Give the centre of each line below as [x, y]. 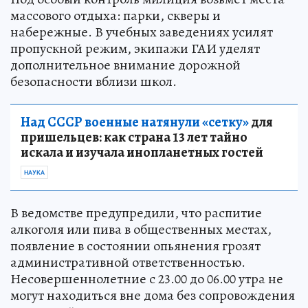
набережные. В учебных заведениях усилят [142, 32]
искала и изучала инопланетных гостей [142, 152]
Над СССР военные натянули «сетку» [135, 122]
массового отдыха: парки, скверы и [115, 15]
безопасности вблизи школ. [93, 81]
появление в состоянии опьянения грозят [135, 245]
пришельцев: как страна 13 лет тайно [134, 137]
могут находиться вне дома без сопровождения [153, 295]
